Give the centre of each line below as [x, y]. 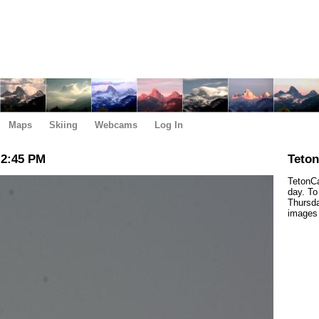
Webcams [116, 125]
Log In [169, 125]
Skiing [63, 125]
